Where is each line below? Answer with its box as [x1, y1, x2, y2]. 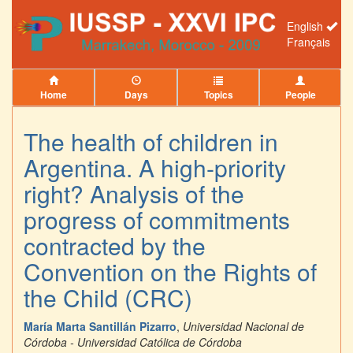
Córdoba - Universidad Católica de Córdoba [24, 334, 242, 351]
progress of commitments [24, 203, 290, 237]
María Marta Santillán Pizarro [24, 318, 176, 335]
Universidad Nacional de [183, 318, 304, 335]
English [287, 18, 326, 34]
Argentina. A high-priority [24, 150, 286, 185]
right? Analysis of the [24, 176, 244, 211]
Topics [203, 87, 233, 102]
